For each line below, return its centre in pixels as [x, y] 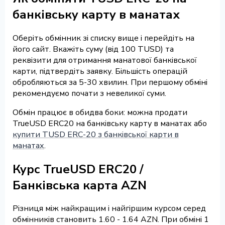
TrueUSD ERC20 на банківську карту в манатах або [110, 123]
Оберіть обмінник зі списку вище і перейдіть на [103, 38]
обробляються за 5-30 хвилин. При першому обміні [110, 82]
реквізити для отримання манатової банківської [105, 60]
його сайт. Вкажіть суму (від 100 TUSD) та [93, 49]
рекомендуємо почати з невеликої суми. [89, 93]
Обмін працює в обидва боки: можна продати [100, 112]
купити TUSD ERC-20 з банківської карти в [96, 134]
